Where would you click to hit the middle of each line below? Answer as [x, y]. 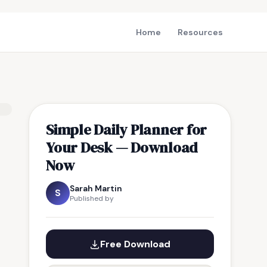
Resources [200, 32]
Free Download [135, 244]
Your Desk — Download [122, 147]
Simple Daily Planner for [127, 129]
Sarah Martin [96, 188]
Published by [92, 198]
